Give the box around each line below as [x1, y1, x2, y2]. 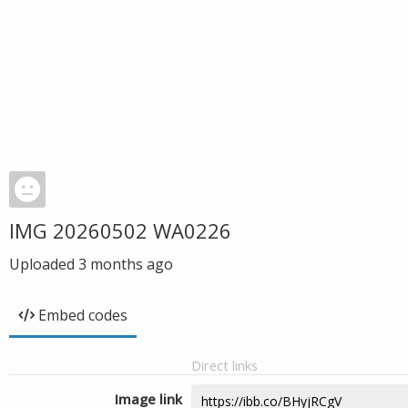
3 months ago [78, 254, 173, 274]
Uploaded [9, 254, 78, 274]
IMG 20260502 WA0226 [9, 217, 231, 244]
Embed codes [38, 305, 127, 325]
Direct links [191, 356, 258, 374]
